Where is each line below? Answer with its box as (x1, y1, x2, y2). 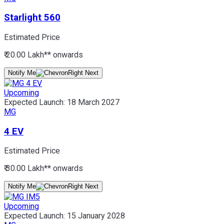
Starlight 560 (4, 12, 60, 23)
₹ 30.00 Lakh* (4, 163, 47, 173)
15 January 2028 (67, 211, 125, 221)
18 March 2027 (67, 97, 119, 107)
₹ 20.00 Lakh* (4, 49, 47, 59)
